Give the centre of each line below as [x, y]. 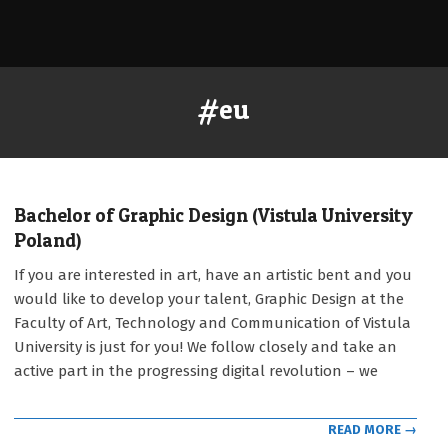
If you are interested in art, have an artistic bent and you [213, 275]
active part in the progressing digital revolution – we [196, 371]
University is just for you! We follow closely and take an [205, 347]
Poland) [47, 240]
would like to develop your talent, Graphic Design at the [209, 299]
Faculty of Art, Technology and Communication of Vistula [212, 323]
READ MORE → [372, 429]
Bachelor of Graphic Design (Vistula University [213, 215]
